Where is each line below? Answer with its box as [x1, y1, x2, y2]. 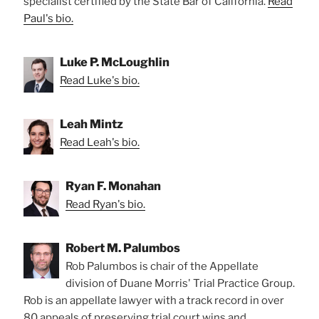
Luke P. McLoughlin [60, 54, 169, 69]
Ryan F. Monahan [66, 178, 161, 193]
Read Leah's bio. [60, 135, 140, 149]
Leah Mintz [60, 116, 123, 131]
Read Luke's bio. [60, 73, 140, 87]
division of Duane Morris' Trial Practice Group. [66, 276, 295, 290]
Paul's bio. [23, 11, 73, 25]
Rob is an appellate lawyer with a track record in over [23, 293, 284, 307]
